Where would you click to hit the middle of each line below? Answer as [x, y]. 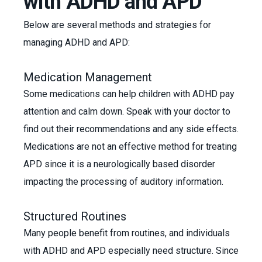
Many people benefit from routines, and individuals [127, 233]
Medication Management [88, 77]
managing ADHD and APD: [77, 42]
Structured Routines [75, 216]
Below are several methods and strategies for [117, 25]
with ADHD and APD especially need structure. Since [131, 251]
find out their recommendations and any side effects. [131, 129]
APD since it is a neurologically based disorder [119, 164]
